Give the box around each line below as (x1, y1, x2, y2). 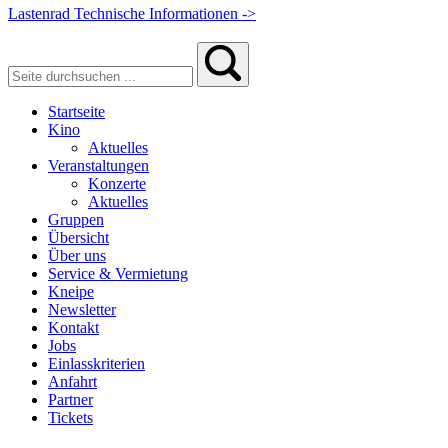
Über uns (48, 246, 106, 264)
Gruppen (48, 210, 104, 228)
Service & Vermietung (48, 264, 188, 282)
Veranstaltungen (48, 156, 149, 174)
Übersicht (48, 228, 109, 246)
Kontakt (48, 318, 99, 336)
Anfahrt (48, 372, 97, 390)
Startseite (48, 102, 105, 120)
